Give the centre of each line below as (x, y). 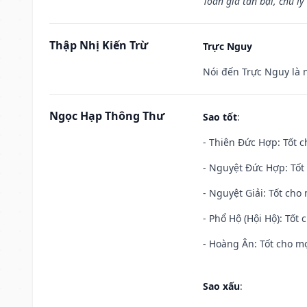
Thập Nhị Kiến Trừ (99, 45)
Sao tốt (220, 116)
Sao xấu (221, 286)
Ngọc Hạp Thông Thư (107, 115)
